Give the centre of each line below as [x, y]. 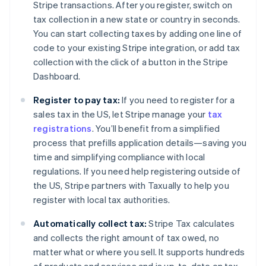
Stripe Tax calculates [191, 224]
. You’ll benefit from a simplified [156, 129]
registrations [63, 129]
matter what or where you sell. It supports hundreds [139, 252]
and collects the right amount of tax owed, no [126, 238]
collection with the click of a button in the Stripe [131, 62]
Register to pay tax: [77, 100]
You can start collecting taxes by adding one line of [138, 34]
